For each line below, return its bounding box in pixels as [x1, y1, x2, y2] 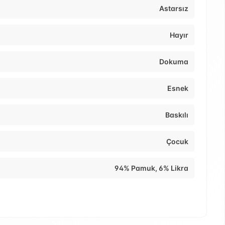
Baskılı [165, 110, 188, 120]
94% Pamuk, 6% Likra [115, 164, 188, 173]
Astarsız [159, 4, 188, 13]
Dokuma [159, 57, 188, 66]
